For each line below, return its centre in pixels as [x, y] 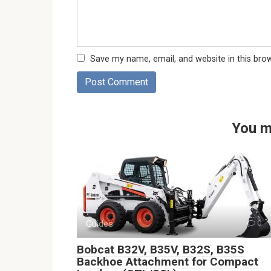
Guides [100, 224]
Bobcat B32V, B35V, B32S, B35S [161, 250]
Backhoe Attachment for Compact [168, 262]
